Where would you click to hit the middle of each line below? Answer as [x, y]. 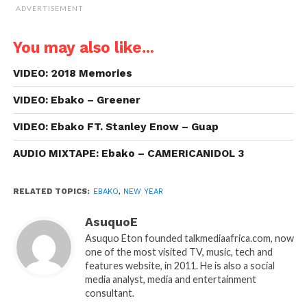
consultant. [109, 293]
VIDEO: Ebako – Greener [76, 100]
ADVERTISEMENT [50, 8]
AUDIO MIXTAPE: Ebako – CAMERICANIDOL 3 [128, 153]
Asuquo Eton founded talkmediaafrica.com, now [189, 238]
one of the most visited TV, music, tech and [179, 251]
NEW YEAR [143, 191]
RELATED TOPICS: [51, 191]
